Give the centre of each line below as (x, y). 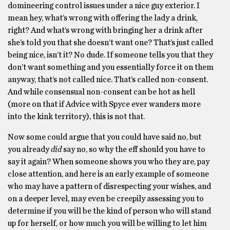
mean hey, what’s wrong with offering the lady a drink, (103, 18)
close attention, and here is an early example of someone (108, 174)
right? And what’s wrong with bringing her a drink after (105, 30)
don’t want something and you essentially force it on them (111, 67)
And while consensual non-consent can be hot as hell (101, 92)
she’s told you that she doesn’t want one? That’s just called (110, 43)
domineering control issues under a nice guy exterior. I (104, 6)
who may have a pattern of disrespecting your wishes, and (109, 186)
